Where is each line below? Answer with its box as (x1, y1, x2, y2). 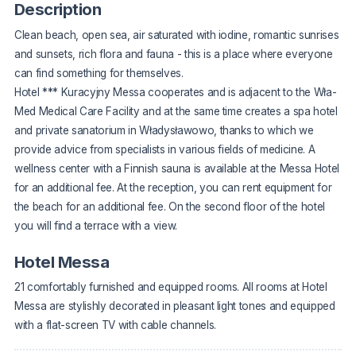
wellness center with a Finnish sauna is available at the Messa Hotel (14, 161, 340, 175)
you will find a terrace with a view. (14, 219, 177, 232)
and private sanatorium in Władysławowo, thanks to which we (14, 123, 314, 137)
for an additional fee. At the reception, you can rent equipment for (14, 180, 332, 194)
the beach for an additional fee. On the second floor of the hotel (14, 199, 326, 213)
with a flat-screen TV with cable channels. (14, 319, 216, 332)
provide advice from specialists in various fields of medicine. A (14, 142, 315, 156)
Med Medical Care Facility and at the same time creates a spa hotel (14, 104, 338, 118)
